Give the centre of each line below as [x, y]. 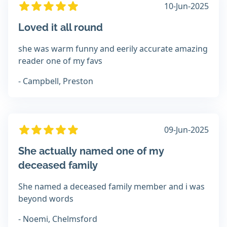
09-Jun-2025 [186, 130]
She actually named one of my [91, 151]
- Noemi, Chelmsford [58, 219]
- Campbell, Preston [56, 81]
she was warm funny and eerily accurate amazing [113, 49]
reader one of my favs [60, 61]
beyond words [46, 199]
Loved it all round [61, 28]
